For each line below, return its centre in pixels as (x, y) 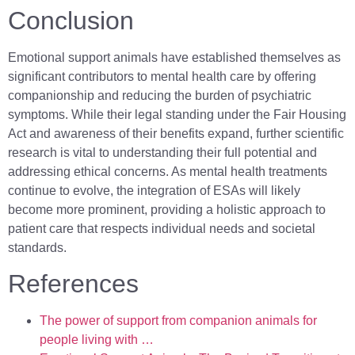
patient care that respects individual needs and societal (162, 229)
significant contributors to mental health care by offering (162, 77)
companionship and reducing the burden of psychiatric (160, 96)
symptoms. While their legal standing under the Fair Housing (177, 115)
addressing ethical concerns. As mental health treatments (168, 172)
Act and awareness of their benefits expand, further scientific (176, 134)
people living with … (97, 340)
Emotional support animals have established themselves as (174, 58)
